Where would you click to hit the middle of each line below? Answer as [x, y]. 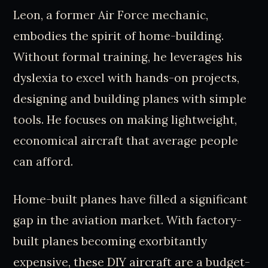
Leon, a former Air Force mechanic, [111, 15]
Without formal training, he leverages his [128, 57]
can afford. [43, 161]
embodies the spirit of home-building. [119, 36]
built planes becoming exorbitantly [110, 241]
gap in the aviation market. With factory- [128, 220]
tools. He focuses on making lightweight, [125, 119]
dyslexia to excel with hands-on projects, [127, 77]
